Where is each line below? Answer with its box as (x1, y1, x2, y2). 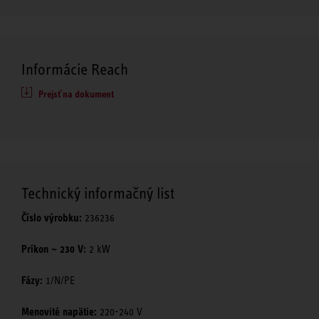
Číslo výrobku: (21, 211, 82, 224)
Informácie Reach (21, 60, 128, 78)
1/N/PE (43, 274, 75, 286)
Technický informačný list (21, 184, 174, 202)
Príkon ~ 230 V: (21, 242, 86, 256)
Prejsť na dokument (38, 88, 114, 100)
